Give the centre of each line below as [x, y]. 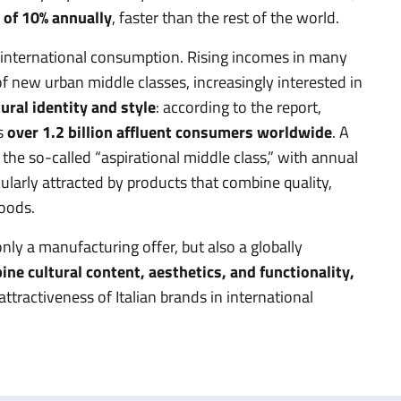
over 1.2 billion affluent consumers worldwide [170, 132]
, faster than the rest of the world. [226, 17]
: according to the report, [239, 107]
